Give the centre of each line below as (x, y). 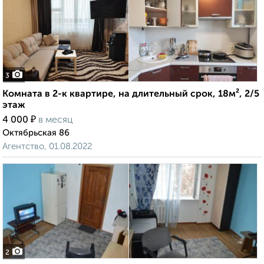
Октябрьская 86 (36, 133)
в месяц (56, 121)
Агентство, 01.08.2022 (47, 147)
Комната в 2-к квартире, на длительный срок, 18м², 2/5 (131, 95)
